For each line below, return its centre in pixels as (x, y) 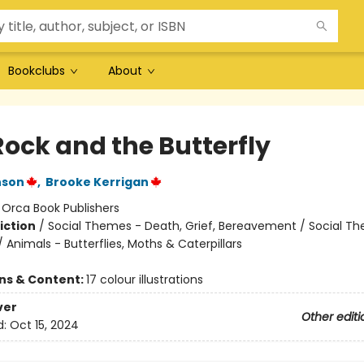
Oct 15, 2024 (44, 325)
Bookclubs (37, 71)
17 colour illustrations (144, 279)
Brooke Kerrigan (97, 182)
